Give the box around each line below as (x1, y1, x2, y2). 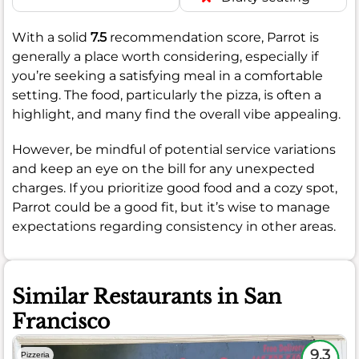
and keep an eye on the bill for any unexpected (12, 161, 315, 177)
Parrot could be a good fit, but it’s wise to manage (12, 200, 330, 216)
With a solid (12, 30, 91, 46)
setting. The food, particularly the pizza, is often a (12, 87, 321, 103)
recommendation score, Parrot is (107, 30, 319, 46)
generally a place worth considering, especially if (12, 49, 318, 65)
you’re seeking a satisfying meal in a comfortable (12, 68, 323, 84)
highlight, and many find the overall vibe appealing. (12, 107, 341, 123)
